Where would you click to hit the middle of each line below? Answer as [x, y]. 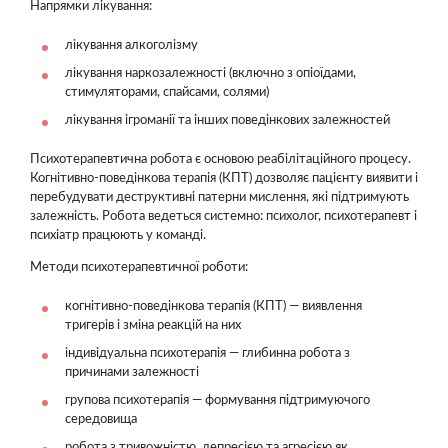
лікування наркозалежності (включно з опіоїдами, [210, 73]
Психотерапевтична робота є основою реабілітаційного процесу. [220, 159]
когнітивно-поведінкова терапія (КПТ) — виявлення [213, 306]
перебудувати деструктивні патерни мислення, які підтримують [219, 197]
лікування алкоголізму [131, 45]
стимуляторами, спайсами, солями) [167, 92]
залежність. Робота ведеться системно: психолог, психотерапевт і [223, 216]
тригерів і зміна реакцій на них [153, 325]
